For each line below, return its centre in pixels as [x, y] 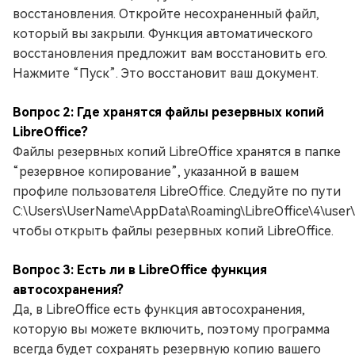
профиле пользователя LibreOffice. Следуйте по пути [177, 191]
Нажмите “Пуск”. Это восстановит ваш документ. [166, 73]
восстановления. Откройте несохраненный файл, [166, 13]
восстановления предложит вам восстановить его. [170, 53]
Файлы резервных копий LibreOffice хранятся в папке [177, 151]
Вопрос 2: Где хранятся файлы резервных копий [168, 112]
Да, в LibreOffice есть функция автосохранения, [159, 309]
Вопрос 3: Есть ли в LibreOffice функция [140, 269]
